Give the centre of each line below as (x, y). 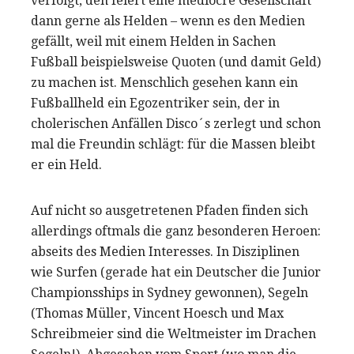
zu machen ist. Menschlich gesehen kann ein (164, 83)
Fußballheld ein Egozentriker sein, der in (155, 104)
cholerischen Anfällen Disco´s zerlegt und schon (176, 124)
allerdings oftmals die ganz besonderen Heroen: (176, 232)
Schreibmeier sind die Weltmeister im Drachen (173, 334)
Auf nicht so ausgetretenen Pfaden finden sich (169, 211)
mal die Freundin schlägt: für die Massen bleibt (173, 145)
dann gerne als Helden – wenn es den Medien (168, 21)
